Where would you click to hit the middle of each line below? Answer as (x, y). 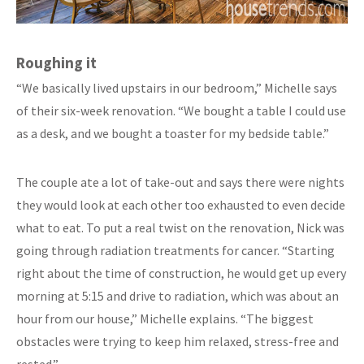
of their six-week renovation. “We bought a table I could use (181, 110)
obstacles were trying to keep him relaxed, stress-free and (178, 341)
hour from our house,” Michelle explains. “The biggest (165, 318)
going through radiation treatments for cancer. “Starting (175, 250)
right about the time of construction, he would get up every (181, 273)
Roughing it (56, 62)
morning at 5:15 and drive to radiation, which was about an (178, 295)
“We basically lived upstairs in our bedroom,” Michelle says (177, 87)
